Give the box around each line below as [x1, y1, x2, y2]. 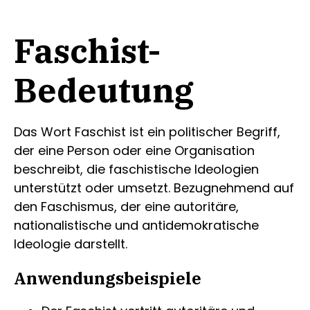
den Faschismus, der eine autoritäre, [14, 198, 239, 215]
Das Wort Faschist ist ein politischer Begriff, [14, 123, 280, 140]
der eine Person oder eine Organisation [14, 142, 255, 159]
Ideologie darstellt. [14, 235, 127, 253]
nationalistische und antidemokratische [14, 217, 259, 234]
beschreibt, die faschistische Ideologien [14, 161, 259, 178]
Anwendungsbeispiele [14, 266, 201, 289]
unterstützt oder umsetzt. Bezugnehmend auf [14, 179, 294, 197]
